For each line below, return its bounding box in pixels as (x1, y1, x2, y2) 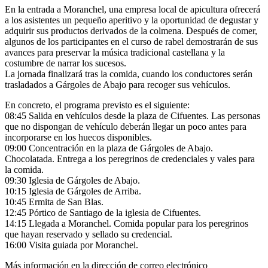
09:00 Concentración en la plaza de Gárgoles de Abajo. (5, 142, 213, 153)
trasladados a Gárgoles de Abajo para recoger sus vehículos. (5, 79, 230, 90)
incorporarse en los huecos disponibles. (5, 132, 152, 142)
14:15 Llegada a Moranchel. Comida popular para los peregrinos (5, 218, 248, 229)
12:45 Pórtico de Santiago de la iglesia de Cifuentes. (5, 207, 201, 218)
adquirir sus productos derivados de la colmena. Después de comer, (5, 25, 257, 36)
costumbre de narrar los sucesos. (5, 57, 126, 68)
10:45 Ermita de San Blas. (5, 196, 103, 207)
